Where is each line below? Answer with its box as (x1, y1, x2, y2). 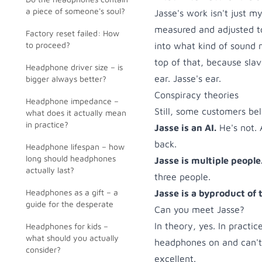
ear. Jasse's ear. (154, 73, 221, 84)
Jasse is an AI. (154, 122, 216, 133)
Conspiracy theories (154, 89, 239, 100)
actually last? (26, 165, 74, 175)
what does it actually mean (26, 108, 126, 118)
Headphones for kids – (26, 221, 108, 231)
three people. (154, 171, 211, 182)
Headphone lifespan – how (26, 142, 125, 151)
